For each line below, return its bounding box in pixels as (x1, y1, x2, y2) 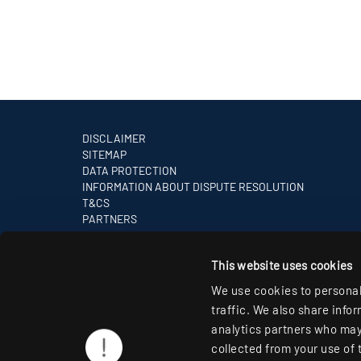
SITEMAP (82, 147, 127, 162)
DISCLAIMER (82, 131, 146, 146)
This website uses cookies (211, 257, 353, 272)
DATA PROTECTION (82, 164, 176, 178)
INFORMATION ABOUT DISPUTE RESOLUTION (82, 180, 304, 194)
